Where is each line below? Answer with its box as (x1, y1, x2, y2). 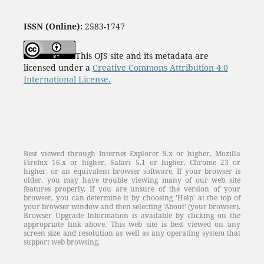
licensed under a (23, 61, 93, 73)
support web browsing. (23, 236, 100, 247)
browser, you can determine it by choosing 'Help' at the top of (23, 192, 241, 203)
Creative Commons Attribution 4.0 (92, 61, 228, 73)
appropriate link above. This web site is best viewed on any (23, 219, 241, 229)
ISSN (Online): (23, 20, 82, 32)
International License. (23, 73, 111, 85)
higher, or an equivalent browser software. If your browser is (23, 166, 241, 176)
